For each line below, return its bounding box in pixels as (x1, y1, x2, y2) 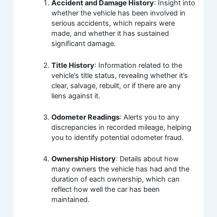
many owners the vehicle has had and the (51, 165, 190, 174)
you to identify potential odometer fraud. (51, 133, 184, 142)
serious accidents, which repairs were (51, 19, 175, 28)
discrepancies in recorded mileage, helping (51, 123, 192, 132)
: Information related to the (94, 61, 183, 70)
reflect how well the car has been (51, 185, 160, 194)
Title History (51, 61, 95, 70)
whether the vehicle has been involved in (51, 9, 186, 18)
